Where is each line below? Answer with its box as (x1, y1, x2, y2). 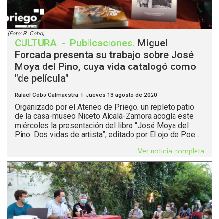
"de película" (15, 72, 69, 85)
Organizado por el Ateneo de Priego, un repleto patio (15, 102, 194, 112)
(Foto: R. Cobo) (7, 30, 44, 38)
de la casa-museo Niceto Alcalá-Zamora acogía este (15, 111, 194, 121)
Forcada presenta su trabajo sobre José (15, 49, 194, 61)
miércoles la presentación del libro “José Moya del (15, 121, 189, 131)
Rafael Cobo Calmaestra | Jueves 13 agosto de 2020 (15, 91, 157, 99)
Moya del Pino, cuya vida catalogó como (15, 61, 196, 73)
